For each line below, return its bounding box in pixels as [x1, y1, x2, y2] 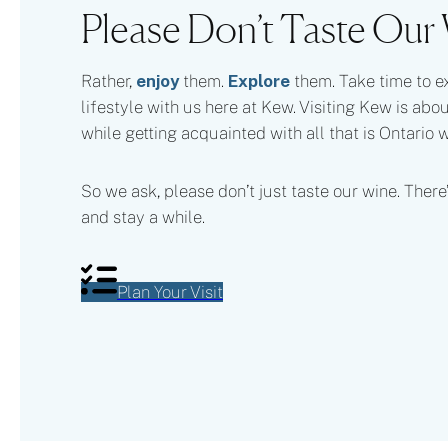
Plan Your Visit [117, 282, 223, 303]
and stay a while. [81, 207, 205, 228]
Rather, [81, 70, 136, 91]
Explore [228, 70, 290, 91]
